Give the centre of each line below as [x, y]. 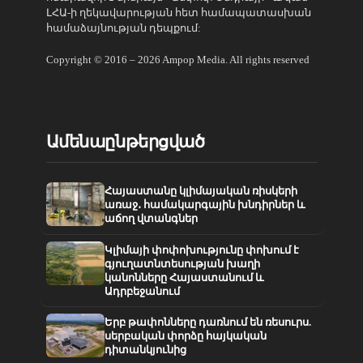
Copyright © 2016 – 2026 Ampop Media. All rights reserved [177, 60]
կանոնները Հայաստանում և [184, 278]
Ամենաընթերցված [125, 142]
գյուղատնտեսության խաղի [182, 264]
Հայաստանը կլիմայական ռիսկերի [201, 191]
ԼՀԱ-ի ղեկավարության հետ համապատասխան [178, 13]
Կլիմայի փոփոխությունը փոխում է [201, 250]
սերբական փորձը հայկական [185, 336]
